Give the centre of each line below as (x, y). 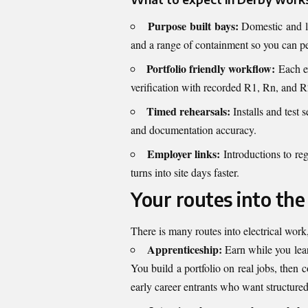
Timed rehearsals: (188, 111)
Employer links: (184, 154)
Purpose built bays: (193, 26)
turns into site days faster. (185, 173)
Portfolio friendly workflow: (211, 69)
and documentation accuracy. (194, 130)
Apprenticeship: (184, 249)
